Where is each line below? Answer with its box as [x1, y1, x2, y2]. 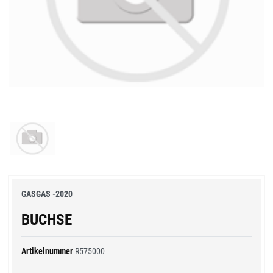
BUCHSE [21, 210, 72, 229]
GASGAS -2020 [21, 188, 73, 199]
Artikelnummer [21, 246, 75, 256]
